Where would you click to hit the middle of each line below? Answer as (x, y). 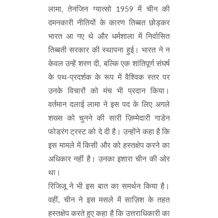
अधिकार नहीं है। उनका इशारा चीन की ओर (109, 159)
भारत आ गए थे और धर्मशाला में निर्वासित (109, 36)
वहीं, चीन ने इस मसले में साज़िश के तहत (109, 200)
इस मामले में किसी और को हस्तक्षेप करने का (109, 145)
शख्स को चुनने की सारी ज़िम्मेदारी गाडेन (109, 118)
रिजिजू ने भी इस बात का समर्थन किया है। (109, 186)
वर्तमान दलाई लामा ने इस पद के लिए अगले (109, 105)
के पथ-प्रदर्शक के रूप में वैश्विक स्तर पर (109, 77)
